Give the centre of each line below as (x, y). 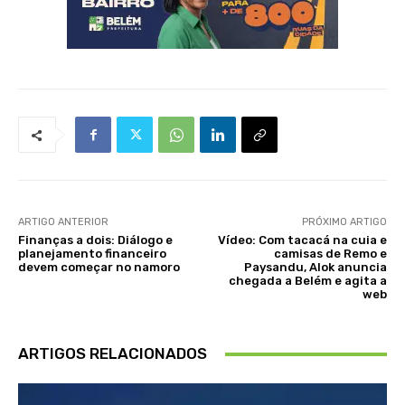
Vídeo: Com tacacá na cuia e (302, 240)
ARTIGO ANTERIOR (63, 222)
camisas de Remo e (330, 254)
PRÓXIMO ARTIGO (344, 222)
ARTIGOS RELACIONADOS (113, 354)
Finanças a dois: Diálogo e (95, 240)
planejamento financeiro (92, 254)
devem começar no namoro (99, 268)
